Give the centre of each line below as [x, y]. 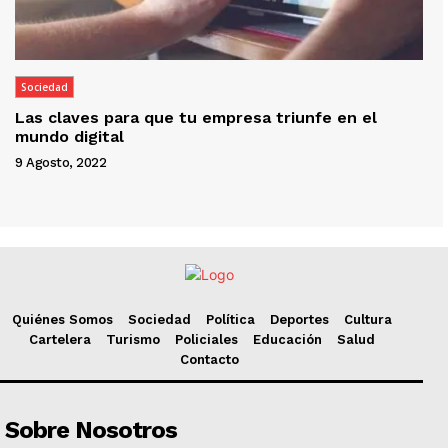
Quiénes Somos [62, 320]
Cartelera [59, 340]
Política [230, 320]
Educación [287, 340]
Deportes [299, 320]
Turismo [132, 340]
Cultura [367, 320]
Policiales [206, 340]
